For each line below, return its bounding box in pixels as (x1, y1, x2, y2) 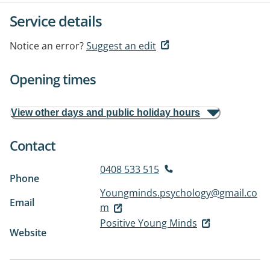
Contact (10, 136, 55, 154)
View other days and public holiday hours (11, 107, 200, 118)
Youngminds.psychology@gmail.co (100, 186, 257, 199)
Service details (10, 11, 102, 31)
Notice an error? (10, 39, 84, 52)
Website (10, 225, 46, 239)
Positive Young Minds (100, 216, 197, 230)
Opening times (10, 70, 96, 88)
